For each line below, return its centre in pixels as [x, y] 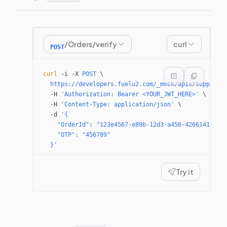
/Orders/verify [91, 44]
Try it [185, 172]
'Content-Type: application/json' [116, 104]
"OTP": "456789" [77, 135]
